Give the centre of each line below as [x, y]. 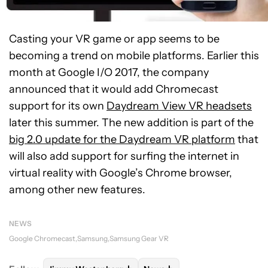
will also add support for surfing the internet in [124, 156]
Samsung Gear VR [139, 238]
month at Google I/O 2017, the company [109, 72]
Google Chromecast [42, 238]
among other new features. [77, 190]
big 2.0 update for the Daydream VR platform [122, 139]
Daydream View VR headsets [179, 106]
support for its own [58, 106]
